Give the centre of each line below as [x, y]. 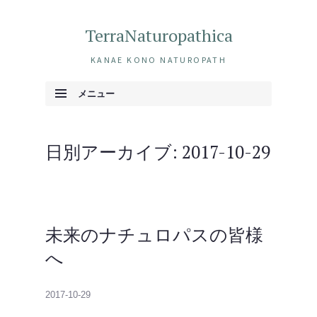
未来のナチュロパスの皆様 [154, 235]
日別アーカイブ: [114, 152]
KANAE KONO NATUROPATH [158, 60]
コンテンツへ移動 [93, 115]
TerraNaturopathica [158, 35]
